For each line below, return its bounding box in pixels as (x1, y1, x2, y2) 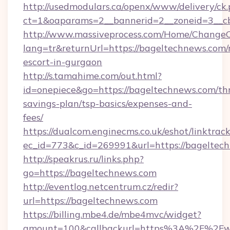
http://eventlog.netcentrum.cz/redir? (23, 181, 178, 193)
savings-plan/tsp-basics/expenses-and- (23, 98, 192, 109)
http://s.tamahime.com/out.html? (23, 70, 162, 82)
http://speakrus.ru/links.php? (23, 153, 144, 165)
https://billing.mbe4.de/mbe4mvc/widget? (23, 208, 201, 220)
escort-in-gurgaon (23, 56, 102, 68)
